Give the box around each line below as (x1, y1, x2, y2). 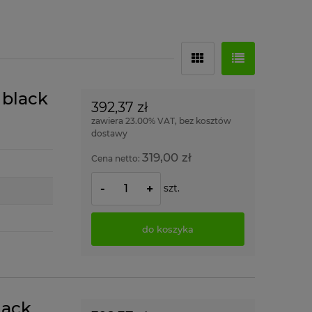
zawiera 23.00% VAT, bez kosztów (91, 116, 231, 126)
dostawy (91, 128, 127, 139)
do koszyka (142, 223, 194, 235)
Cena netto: (91, 153, 142, 164)
